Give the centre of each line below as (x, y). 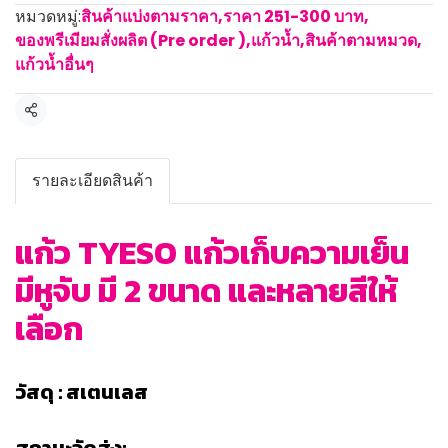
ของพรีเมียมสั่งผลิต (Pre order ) (130, 40)
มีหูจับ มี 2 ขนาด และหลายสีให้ (206, 291)
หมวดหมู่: (48, 16)
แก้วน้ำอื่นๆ (54, 64)
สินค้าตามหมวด (361, 40)
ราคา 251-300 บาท (293, 16)
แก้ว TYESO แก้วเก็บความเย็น (212, 253)
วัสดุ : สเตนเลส (81, 392)
